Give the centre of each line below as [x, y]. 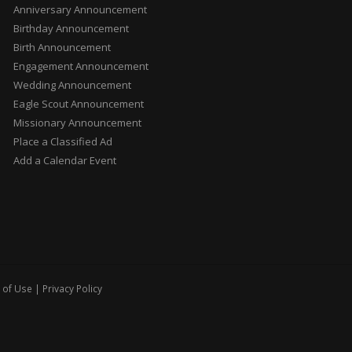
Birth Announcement [62, 48]
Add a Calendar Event [64, 161]
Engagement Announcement [81, 66]
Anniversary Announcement [80, 10]
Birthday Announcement [71, 29]
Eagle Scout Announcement [78, 104]
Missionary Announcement [77, 123]
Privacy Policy [72, 288]
